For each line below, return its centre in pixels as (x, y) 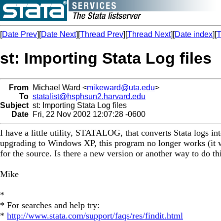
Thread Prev (102, 34)
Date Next (58, 34)
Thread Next (149, 34)
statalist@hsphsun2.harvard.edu (89, 96)
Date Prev (19, 34)
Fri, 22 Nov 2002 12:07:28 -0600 (87, 114)
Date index (194, 34)
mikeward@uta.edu (121, 87)
